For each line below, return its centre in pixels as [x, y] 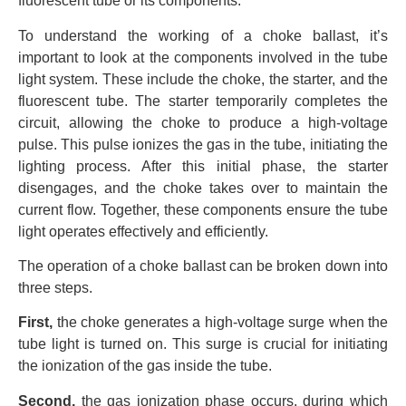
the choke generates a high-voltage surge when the [220, 323]
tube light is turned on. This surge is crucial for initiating [203, 344]
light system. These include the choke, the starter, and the [203, 79]
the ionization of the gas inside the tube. [145, 366]
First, [35, 323]
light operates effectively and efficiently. [143, 231]
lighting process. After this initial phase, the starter [203, 166]
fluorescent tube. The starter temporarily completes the [203, 101]
